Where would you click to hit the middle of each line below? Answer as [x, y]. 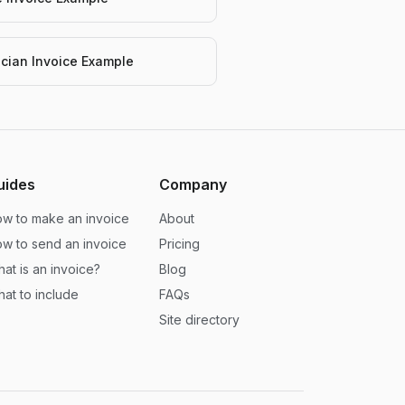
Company [193, 184]
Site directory [199, 320]
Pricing [179, 244]
